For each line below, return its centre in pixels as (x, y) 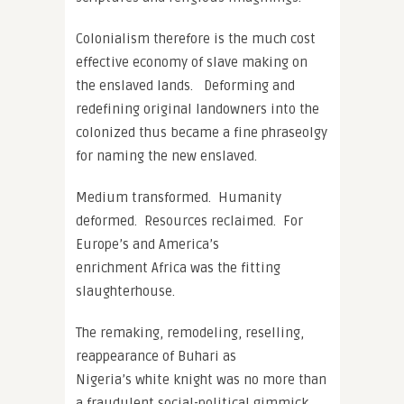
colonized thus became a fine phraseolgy (202, 132)
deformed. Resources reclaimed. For (189, 220)
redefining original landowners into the (197, 109)
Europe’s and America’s (147, 244)
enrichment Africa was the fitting (178, 267)
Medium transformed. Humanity (179, 197)
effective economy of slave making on (192, 62)
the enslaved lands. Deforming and (185, 85)
